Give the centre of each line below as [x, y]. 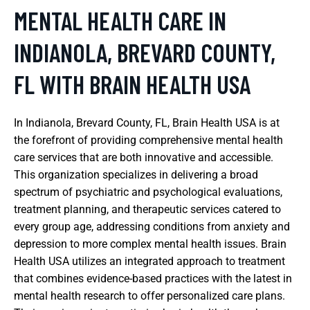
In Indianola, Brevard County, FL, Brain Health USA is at [147, 122]
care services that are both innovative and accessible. [144, 157]
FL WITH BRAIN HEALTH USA [132, 84]
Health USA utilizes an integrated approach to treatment [149, 261]
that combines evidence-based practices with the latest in [153, 278]
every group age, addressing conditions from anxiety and [152, 226]
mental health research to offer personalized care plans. [149, 295]
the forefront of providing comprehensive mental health [148, 140]
